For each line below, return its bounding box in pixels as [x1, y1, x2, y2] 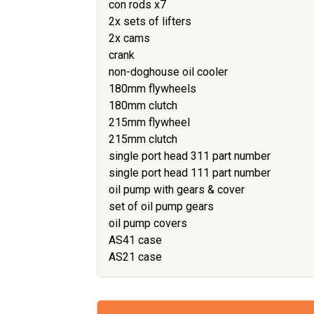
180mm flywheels [109, 81, 196, 95]
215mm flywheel [109, 115, 190, 129]
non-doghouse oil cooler [109, 64, 228, 78]
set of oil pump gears [109, 199, 214, 213]
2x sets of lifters [109, 14, 191, 28]
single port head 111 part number [109, 165, 271, 179]
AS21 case [109, 250, 162, 264]
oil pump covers [109, 216, 187, 230]
